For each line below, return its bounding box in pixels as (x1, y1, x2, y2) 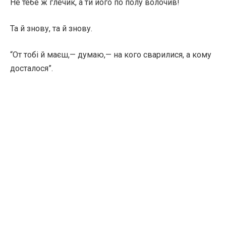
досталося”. (10, 64, 53, 73)
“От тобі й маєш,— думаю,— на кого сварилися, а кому (10, 50, 211, 60)
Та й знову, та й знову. (10, 24, 92, 33)
